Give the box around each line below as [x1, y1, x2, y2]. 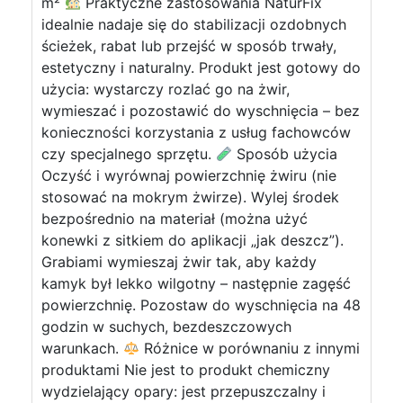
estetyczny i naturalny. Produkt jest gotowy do [41, 58, 361, 76]
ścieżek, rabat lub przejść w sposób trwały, [41, 37, 336, 55]
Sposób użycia [232, 145, 338, 163]
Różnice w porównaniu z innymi [139, 339, 361, 357]
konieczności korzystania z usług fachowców [41, 123, 351, 141]
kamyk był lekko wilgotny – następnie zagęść [41, 274, 351, 292]
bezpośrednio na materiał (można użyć [41, 210, 308, 228]
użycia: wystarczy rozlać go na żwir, [41, 80, 290, 98]
